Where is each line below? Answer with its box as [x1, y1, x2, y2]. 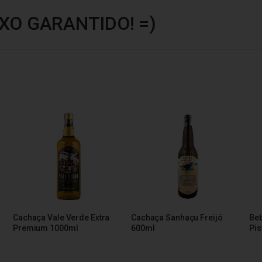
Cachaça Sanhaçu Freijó [131, 213, 223, 223]
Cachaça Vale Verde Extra [13, 213, 110, 223]
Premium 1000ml [13, 223, 78, 233]
